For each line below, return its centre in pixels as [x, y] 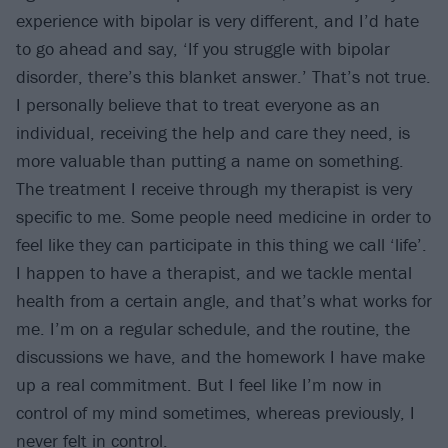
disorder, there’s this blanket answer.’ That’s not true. [223, 76]
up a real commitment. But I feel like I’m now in [199, 384]
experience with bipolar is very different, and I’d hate [217, 20]
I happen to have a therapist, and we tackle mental [214, 272]
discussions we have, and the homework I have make [220, 356]
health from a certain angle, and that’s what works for [224, 300]
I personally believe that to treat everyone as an [198, 104]
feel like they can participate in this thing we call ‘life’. [221, 244]
